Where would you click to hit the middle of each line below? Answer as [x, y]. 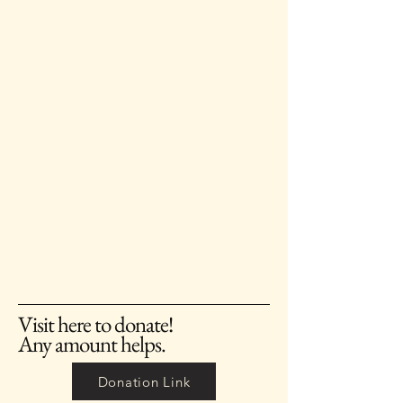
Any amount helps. [92, 344]
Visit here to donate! [95, 324]
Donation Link [144, 381]
